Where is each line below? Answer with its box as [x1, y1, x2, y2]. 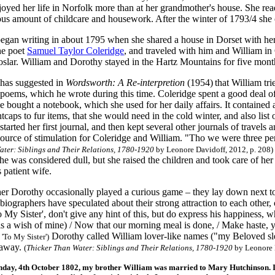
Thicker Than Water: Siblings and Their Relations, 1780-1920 [26, 243, 233, 252]
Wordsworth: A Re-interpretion [66, 77, 185, 88]
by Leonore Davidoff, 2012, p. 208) [154, 145, 273, 154]
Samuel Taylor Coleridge [27, 45, 124, 56]
